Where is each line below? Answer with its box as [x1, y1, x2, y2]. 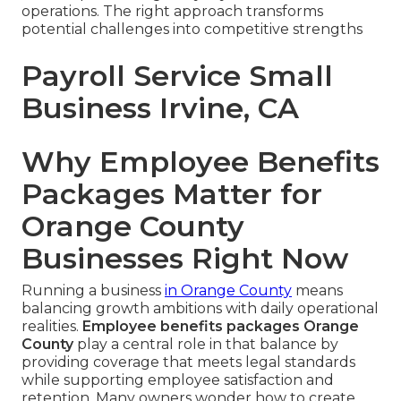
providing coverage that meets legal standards [21, 354, 355, 371]
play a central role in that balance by [73, 336, 338, 354]
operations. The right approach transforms [21, 3, 323, 21]
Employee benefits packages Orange [82, 318, 359, 336]
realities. [21, 318, 82, 336]
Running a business [21, 282, 165, 300]
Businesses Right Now [21, 241, 348, 277]
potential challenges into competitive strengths [21, 21, 363, 38]
